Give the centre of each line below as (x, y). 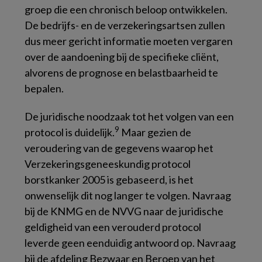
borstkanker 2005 (65, 180)
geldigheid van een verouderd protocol (113, 227)
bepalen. (44, 88)
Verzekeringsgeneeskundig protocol (108, 164)
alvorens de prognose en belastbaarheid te (121, 73)
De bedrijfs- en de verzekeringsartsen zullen (125, 25)
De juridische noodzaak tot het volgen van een (129, 116)
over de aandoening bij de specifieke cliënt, (122, 57)
